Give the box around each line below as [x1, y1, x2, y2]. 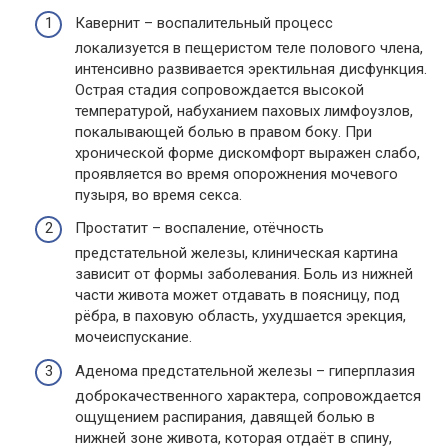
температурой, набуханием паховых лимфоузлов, [75, 101, 413, 120]
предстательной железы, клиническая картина [75, 244, 398, 262]
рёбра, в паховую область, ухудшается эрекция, [75, 307, 406, 325]
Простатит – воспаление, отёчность [75, 219, 324, 237]
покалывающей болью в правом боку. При [75, 122, 372, 141]
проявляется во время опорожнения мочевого [75, 164, 398, 183]
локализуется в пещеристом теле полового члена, [75, 38, 423, 57]
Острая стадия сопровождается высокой [75, 80, 364, 99]
